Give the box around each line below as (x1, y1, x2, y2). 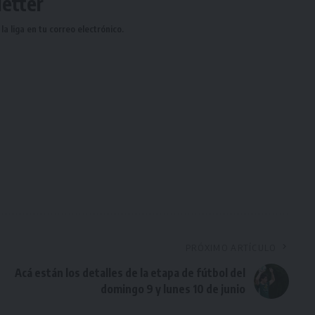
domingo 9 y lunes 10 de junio (100, 282, 245, 297)
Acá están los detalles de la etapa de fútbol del (14, 266, 245, 281)
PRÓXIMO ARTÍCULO (185, 242, 276, 254)
